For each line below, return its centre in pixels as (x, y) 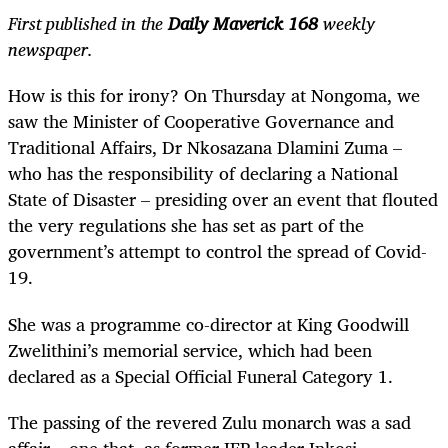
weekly (346, 23)
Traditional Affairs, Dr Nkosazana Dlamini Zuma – (205, 147)
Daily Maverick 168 (243, 23)
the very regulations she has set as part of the (186, 225)
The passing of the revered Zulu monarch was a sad (209, 421)
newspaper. (50, 49)
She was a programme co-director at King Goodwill (208, 323)
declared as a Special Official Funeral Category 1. (200, 375)
